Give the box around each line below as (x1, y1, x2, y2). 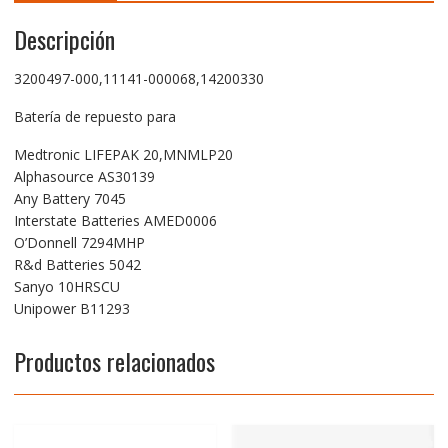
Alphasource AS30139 (13, 166, 155, 186)
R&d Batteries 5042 (13, 254, 141, 274)
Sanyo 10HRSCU (13, 276, 120, 296)
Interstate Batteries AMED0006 (13, 210, 217, 230)
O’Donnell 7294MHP (13, 232, 145, 252)
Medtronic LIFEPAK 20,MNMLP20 (13, 144, 233, 164)
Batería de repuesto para (13, 106, 176, 126)
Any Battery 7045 (13, 188, 126, 208)
